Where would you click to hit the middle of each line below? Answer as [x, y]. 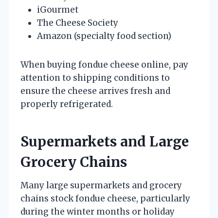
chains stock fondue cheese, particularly [105, 198]
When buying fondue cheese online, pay [104, 64]
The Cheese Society [78, 23]
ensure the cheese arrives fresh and [95, 91]
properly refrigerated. [67, 104]
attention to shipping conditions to [95, 78]
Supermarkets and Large [105, 141]
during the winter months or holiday [98, 211]
